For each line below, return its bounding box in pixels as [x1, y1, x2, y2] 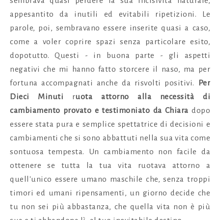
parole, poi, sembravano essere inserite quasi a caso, [10, 23, 210, 32]
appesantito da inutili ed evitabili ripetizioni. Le [10, 9, 210, 19]
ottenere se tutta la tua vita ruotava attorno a [10, 161, 210, 170]
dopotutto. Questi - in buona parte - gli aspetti [10, 51, 210, 60]
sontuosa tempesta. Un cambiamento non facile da [10, 147, 210, 156]
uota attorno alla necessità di [75, 92, 211, 101]
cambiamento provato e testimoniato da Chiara [10, 106, 189, 115]
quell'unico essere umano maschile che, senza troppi [10, 174, 210, 184]
